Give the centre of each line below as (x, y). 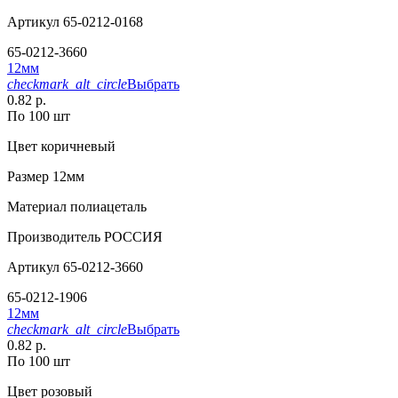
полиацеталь (107, 207)
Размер (28, 177)
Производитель (54, 237)
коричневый (76, 147)
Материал (37, 207)
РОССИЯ (131, 237)
